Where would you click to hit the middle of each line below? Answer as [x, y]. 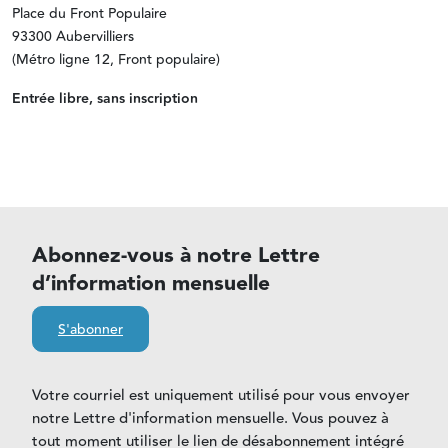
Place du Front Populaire [91, 14]
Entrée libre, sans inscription [105, 99]
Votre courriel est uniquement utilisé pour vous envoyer [221, 396]
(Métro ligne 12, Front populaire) [116, 60]
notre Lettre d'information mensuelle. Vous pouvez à [210, 419]
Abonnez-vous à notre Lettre [176, 256]
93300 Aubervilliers [73, 37]
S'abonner [90, 330]
